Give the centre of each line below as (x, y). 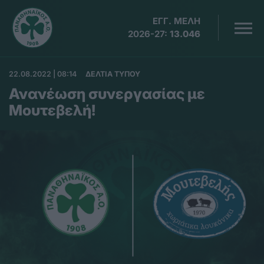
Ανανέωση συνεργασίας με (107, 94)
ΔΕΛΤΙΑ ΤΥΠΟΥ (113, 74)
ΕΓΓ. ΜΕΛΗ (177, 21)
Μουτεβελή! (52, 110)
